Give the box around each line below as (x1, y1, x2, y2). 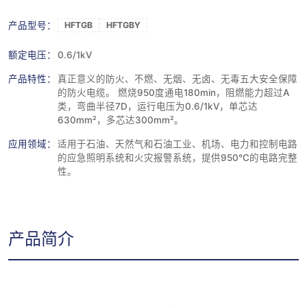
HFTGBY (106, 20, 140, 30)
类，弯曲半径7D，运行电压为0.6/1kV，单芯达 (58, 100, 258, 112)
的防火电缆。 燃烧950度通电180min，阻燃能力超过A (58, 86, 289, 98)
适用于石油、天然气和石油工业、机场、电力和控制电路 (58, 138, 297, 149)
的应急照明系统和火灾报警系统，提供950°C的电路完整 (58, 151, 297, 163)
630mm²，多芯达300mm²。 (58, 114, 184, 125)
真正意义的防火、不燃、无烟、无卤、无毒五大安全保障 (58, 73, 297, 84)
